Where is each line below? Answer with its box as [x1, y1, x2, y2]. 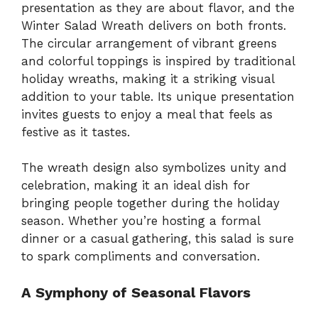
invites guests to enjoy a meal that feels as [21, 106, 273, 121]
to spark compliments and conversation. [21, 249, 260, 264]
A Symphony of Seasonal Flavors [21, 283, 251, 301]
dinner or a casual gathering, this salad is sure [21, 231, 294, 246]
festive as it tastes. [21, 124, 130, 139]
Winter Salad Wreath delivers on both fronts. [21, 18, 286, 33]
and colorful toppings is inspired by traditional [21, 53, 295, 68]
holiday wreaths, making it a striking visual [21, 71, 274, 86]
